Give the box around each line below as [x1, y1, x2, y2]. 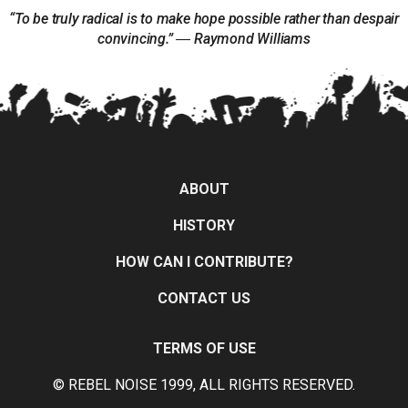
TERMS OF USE [152, 339, 256, 357]
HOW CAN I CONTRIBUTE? [115, 253, 293, 271]
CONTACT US [158, 290, 250, 308]
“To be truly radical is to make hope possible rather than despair [9, 9, 399, 27]
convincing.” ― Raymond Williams [97, 29, 311, 47]
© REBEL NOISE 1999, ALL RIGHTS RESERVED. [53, 375, 355, 393]
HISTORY [173, 217, 235, 235]
